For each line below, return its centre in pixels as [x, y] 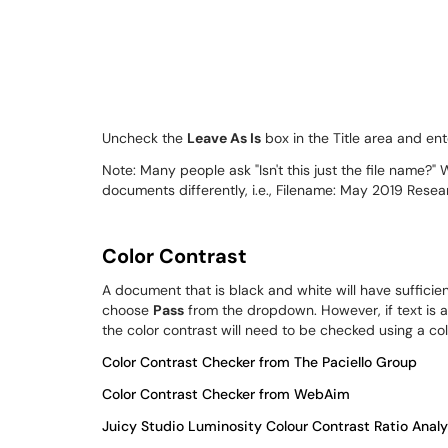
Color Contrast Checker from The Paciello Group [259, 362]
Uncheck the [144, 138]
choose [127, 310]
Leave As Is [224, 138]
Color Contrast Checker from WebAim [226, 394]
